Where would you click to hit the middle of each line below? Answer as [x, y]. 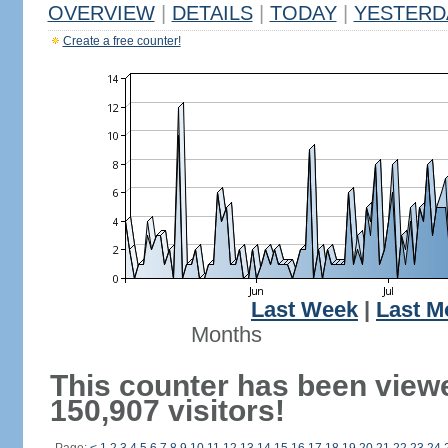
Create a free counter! [121, 41]
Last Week [304, 310]
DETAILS [212, 13]
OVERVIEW [101, 13]
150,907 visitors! [167, 410]
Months [226, 335]
